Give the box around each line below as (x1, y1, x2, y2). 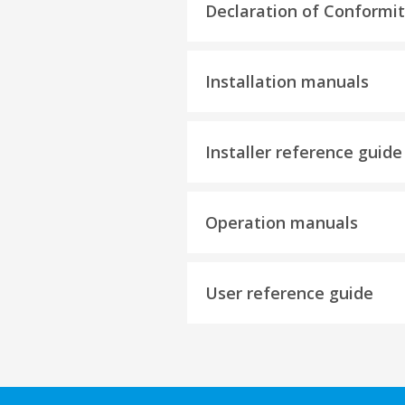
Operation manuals (205, 212, 358, 233)
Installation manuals (205, 71, 369, 92)
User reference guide (205, 282, 373, 304)
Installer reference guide (205, 141, 402, 163)
